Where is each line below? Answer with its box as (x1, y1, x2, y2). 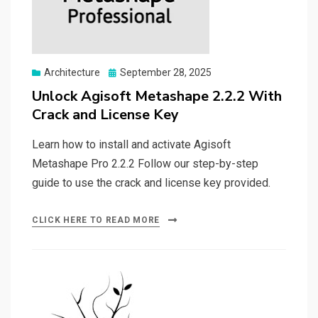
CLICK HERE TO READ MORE (32, 215, 160, 226)
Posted (108, 66, 140, 78)
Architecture (44, 67, 100, 79)
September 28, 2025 (120, 67, 212, 79)
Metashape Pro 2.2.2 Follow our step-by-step (32, 157, 258, 171)
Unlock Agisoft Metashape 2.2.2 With (32, 87, 282, 106)
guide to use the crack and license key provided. (32, 176, 270, 190)
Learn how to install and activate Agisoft (32, 138, 231, 152)
